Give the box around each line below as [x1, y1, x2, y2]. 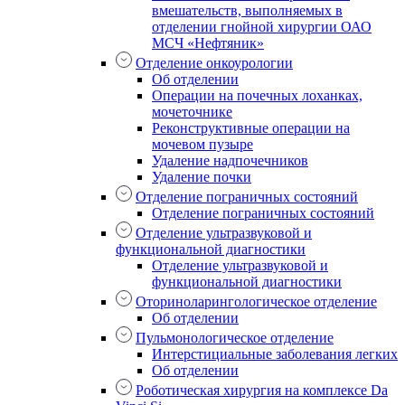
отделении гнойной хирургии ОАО [152, 19, 372, 35]
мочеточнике [152, 104, 232, 120]
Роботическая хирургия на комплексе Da [136, 382, 388, 399]
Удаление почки [152, 169, 251, 185]
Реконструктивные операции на [152, 120, 350, 137]
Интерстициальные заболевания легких [152, 346, 398, 363]
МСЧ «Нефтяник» [152, 35, 264, 52]
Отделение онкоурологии [136, 55, 293, 71]
